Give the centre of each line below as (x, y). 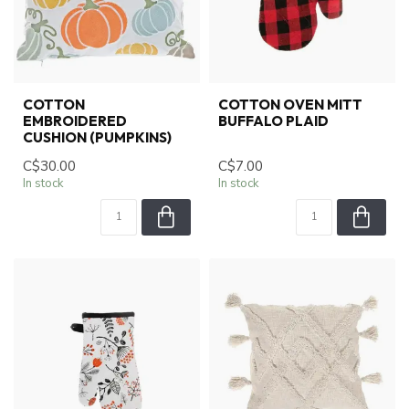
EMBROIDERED (75, 121)
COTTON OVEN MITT (290, 104)
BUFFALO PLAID (273, 121)
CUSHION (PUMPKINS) (97, 137)
